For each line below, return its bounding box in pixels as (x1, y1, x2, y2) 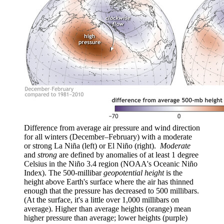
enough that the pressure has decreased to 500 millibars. (24, 186, 199, 195)
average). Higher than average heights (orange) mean (24, 204, 191, 213)
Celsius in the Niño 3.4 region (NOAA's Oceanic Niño (24, 159, 197, 168)
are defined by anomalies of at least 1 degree (57, 150, 198, 159)
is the (166, 168, 182, 177)
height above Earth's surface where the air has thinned (24, 177, 193, 186)
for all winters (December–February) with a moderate (24, 132, 192, 141)
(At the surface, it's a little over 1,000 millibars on (24, 195, 179, 204)
